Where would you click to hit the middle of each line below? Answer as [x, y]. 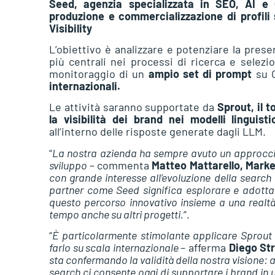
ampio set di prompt [202, 74]
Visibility [71, 28]
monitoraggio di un [99, 74]
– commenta [120, 165]
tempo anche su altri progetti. [116, 214]
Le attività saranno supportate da [133, 107]
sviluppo [68, 165]
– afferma [205, 248]
